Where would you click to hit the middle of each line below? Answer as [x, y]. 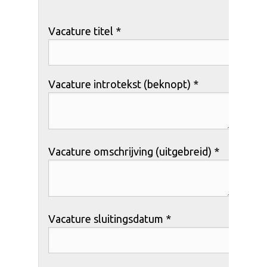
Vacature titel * [85, 31]
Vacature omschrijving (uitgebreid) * [134, 151]
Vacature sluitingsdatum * [110, 218]
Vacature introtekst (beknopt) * [123, 84]
